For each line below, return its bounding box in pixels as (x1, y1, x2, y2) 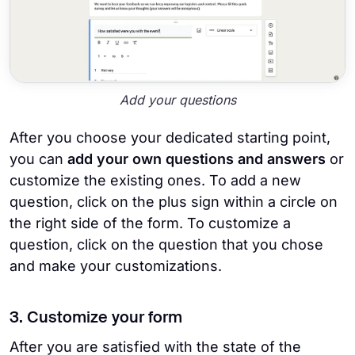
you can (10, 150, 67, 167)
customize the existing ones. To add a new (10, 171, 301, 189)
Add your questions (119, 92, 236, 109)
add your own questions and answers (67, 150, 330, 167)
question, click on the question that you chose (10, 235, 323, 253)
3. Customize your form (10, 310, 182, 326)
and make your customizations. (10, 257, 222, 274)
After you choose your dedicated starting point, (10, 128, 330, 146)
